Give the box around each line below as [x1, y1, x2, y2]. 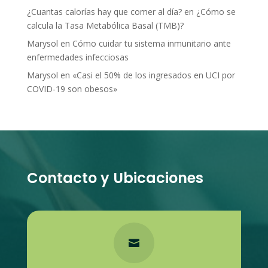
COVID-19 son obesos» [26, 83, 117, 95]
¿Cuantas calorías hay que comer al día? [26, 6, 182, 18]
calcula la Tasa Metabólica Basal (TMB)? [26, 20, 184, 32]
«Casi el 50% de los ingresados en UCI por [72, 69, 235, 81]
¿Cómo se [196, 6, 236, 18]
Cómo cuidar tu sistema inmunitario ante [72, 38, 231, 50]
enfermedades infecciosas [26, 51, 129, 63]
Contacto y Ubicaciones [26, 168, 203, 188]
